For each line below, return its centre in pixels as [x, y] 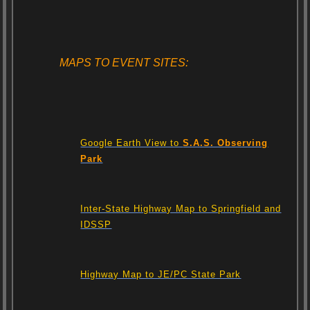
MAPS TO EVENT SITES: [124, 62]
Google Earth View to [132, 143]
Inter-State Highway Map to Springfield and [181, 209]
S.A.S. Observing [226, 143]
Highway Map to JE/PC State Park [161, 275]
